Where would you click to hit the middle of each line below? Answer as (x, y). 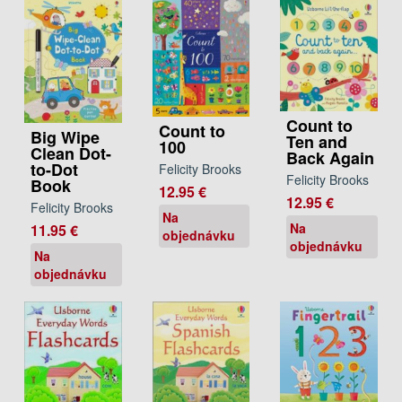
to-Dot (54, 170)
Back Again (331, 157)
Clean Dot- (71, 154)
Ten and (317, 141)
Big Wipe (65, 138)
